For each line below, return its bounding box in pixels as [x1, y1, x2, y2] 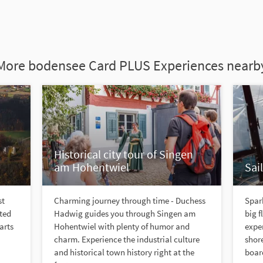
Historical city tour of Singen [53, 147, 193, 162]
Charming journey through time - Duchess [53, 195, 205, 207]
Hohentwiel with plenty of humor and [53, 221, 190, 232]
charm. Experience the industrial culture [53, 234, 200, 245]
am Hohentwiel [53, 160, 129, 175]
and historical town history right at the [53, 247, 194, 258]
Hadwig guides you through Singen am [53, 208, 195, 220]
